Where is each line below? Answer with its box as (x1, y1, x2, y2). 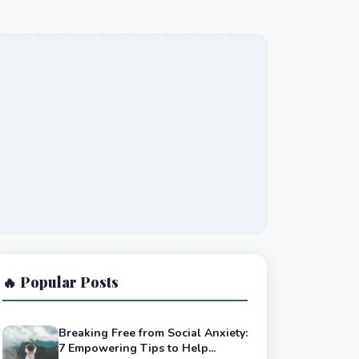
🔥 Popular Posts (2, 272, 119, 291)
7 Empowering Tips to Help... (58, 341, 216, 356)
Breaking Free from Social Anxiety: (58, 325, 248, 341)
